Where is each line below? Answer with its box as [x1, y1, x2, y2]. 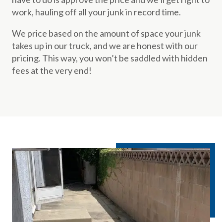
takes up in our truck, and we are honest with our [12, 40, 198, 51]
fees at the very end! [12, 65, 92, 76]
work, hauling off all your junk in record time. [12, 6, 181, 17]
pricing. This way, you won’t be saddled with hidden [12, 53, 208, 63]
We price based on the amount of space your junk [12, 28, 201, 39]
